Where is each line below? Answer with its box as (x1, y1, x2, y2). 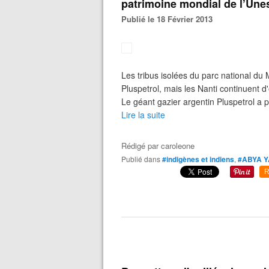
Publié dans (126, 154, 160, 164)
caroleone (161, 140, 195, 151)
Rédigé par (121, 140, 161, 151)
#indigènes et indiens (162, 154, 234, 165)
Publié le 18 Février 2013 (127, 13, 213, 25)
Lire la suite (121, 109, 165, 121)
